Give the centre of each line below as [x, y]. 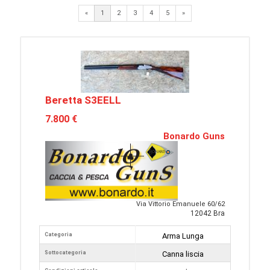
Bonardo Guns [194, 137]
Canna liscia [183, 254]
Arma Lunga [183, 236]
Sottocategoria [65, 253]
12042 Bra [208, 214]
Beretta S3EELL [83, 100]
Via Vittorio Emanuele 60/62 [181, 204]
